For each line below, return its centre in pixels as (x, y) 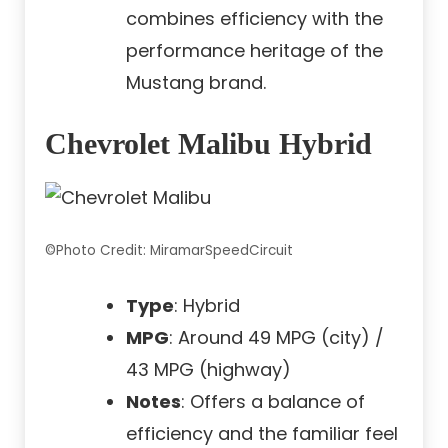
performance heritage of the (254, 51)
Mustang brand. (196, 83)
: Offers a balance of (273, 402)
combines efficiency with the (254, 19)
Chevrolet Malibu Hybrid (208, 144)
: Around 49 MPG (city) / (276, 338)
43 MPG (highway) (208, 370)
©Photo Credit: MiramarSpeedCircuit (169, 251)
